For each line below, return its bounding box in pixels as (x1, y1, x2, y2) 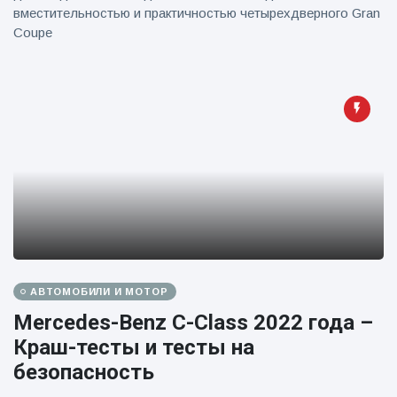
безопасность (13, 360, 154, 385)
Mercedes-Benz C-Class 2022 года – (13, 310, 373, 335)
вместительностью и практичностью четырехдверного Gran (13, 5, 380, 20)
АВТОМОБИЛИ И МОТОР (30, 286, 168, 297)
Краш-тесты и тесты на (13, 335, 254, 360)
